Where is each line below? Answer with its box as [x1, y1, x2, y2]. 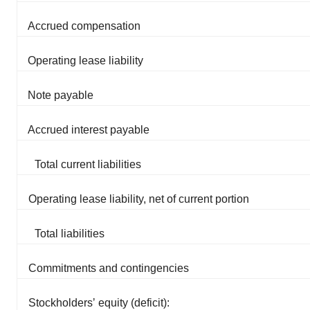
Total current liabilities [35, 158, 141, 170]
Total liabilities [35, 227, 104, 239]
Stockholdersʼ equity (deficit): [28, 296, 170, 309]
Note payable [28, 89, 93, 101]
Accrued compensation [28, 19, 140, 32]
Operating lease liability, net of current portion [28, 192, 249, 205]
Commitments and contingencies [28, 262, 189, 274]
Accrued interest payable [28, 123, 149, 136]
